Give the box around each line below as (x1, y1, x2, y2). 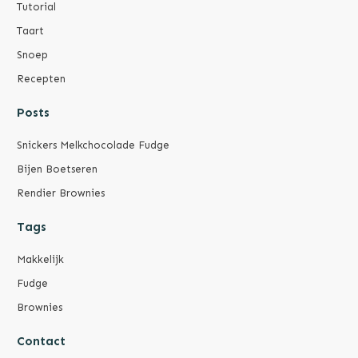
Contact (17, 334, 66, 349)
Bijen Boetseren (17, 163, 97, 176)
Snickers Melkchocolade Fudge (17, 139, 169, 152)
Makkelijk (17, 253, 64, 266)
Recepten (17, 73, 66, 86)
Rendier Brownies (17, 187, 105, 200)
